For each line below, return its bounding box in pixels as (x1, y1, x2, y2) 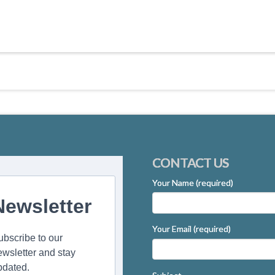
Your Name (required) (152, 177, 233, 188)
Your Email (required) (152, 223, 231, 234)
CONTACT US (152, 155, 229, 171)
